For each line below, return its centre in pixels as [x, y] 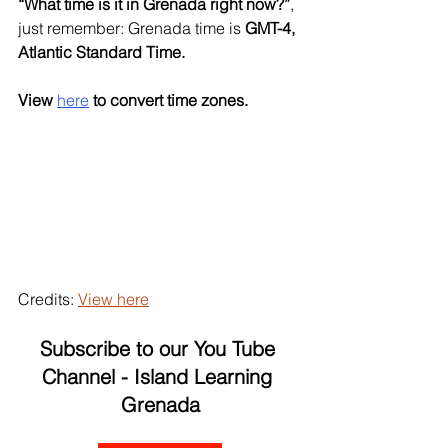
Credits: [48, 299]
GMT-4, [272, 28]
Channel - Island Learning [160, 377]
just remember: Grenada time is [131, 28]
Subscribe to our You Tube [160, 349]
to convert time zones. [172, 100]
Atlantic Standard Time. [101, 52]
